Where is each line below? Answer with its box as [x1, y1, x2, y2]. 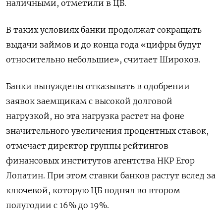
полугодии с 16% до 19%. [6, 200, 109, 210]
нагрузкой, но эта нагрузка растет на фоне [6, 111, 184, 121]
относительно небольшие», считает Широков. [6, 54, 201, 64]
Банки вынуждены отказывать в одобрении [6, 81, 190, 91]
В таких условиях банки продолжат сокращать [6, 24, 202, 35]
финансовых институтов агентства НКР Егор [6, 155, 195, 166]
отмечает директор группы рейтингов [6, 140, 168, 151]
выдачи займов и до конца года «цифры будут [6, 39, 201, 50]
